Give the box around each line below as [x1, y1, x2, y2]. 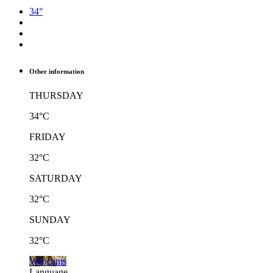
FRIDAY [29, 131, 66, 142]
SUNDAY [29, 214, 71, 225]
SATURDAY [29, 172, 82, 183]
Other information [29, 67, 84, 75]
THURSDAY [29, 90, 83, 101]
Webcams [29, 255, 66, 266]
